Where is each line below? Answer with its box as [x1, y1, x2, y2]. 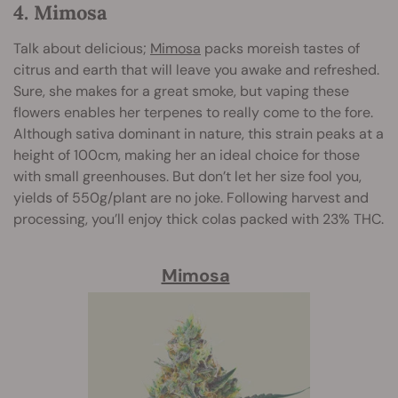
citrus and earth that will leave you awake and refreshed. [13, 60, 379, 80]
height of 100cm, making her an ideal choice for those [13, 146, 360, 165]
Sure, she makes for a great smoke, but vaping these [13, 82, 349, 101]
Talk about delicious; [13, 39, 150, 59]
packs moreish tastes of [201, 39, 360, 59]
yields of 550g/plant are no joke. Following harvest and [13, 188, 369, 208]
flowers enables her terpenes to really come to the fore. [13, 103, 373, 123]
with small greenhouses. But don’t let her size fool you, [13, 167, 362, 187]
